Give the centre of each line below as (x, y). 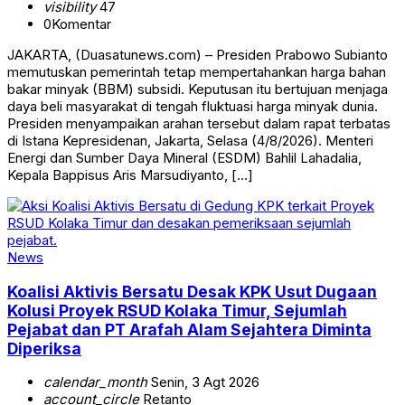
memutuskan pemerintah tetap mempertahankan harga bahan (197, 72)
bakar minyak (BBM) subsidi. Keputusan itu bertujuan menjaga (198, 89)
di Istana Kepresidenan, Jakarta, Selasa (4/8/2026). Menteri (190, 141)
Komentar (81, 24)
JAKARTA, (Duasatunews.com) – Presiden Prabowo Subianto (198, 55)
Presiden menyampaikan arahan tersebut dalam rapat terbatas (199, 124)
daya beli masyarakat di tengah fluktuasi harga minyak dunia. (193, 107)
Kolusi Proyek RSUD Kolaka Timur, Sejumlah (177, 310)
